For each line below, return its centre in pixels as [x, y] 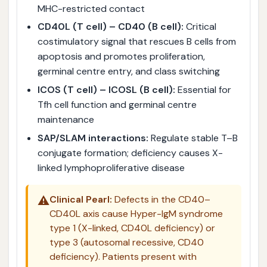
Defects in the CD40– [161, 200]
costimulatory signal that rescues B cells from [136, 42]
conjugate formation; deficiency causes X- [130, 153]
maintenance [66, 119]
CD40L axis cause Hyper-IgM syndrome [136, 214]
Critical [200, 27]
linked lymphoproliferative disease [111, 167]
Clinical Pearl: [80, 200]
